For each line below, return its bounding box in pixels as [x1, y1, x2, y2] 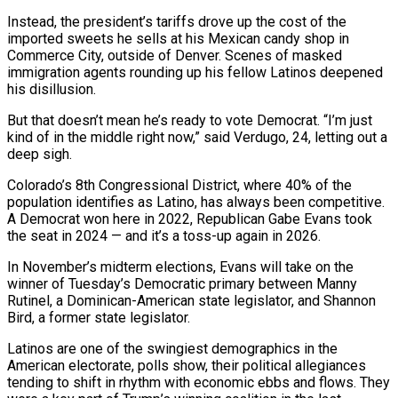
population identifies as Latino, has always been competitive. [7, 193, 385, 211]
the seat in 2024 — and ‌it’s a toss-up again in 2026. [7, 227, 321, 244]
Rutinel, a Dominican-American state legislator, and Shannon [7, 291, 376, 309]
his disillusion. [7, 80, 96, 98]
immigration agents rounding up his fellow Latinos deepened [7, 63, 383, 81]
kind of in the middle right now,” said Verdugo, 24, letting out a [7, 128, 387, 146]
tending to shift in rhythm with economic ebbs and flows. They [7, 373, 390, 391]
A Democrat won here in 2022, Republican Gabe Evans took [7, 210, 372, 227]
